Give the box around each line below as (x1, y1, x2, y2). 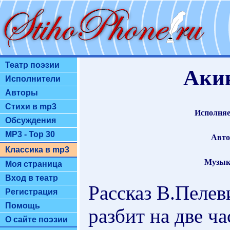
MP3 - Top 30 (5, 130, 55, 139)
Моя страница (5, 160, 62, 168)
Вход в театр (5, 174, 58, 182)
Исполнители (5, 74, 61, 83)
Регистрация (5, 187, 57, 196)
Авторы (5, 88, 38, 97)
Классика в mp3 (5, 145, 69, 154)
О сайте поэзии (5, 215, 68, 224)
